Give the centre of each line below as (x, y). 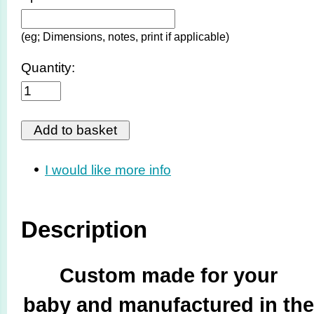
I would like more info (108, 170)
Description (84, 230)
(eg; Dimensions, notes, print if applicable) (125, 36)
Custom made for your (168, 275)
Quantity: (48, 67)
